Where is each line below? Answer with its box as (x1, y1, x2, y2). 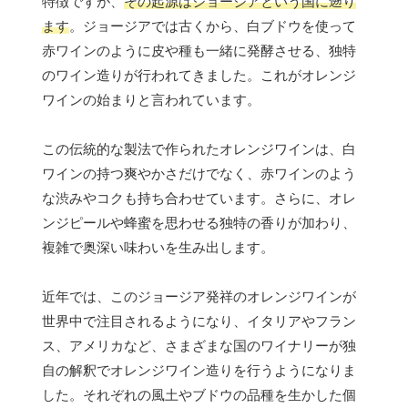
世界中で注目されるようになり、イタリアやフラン (42, 312, 356, 329)
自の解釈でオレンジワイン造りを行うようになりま (42, 362, 356, 378)
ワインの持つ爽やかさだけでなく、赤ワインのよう (42, 165, 356, 181)
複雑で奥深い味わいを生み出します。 (42, 239, 274, 255)
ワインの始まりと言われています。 (42, 91, 260, 107)
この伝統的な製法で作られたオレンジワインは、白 (42, 140, 356, 157)
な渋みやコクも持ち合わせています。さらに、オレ (42, 189, 356, 206)
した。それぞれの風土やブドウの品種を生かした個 (42, 386, 356, 403)
